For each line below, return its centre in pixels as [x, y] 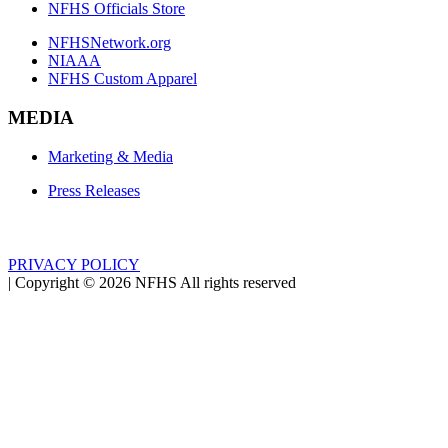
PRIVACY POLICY [74, 264]
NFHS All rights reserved [215, 282]
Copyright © [55, 282]
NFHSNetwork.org [109, 43]
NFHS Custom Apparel [122, 79]
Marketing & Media [110, 156]
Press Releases [94, 190]
